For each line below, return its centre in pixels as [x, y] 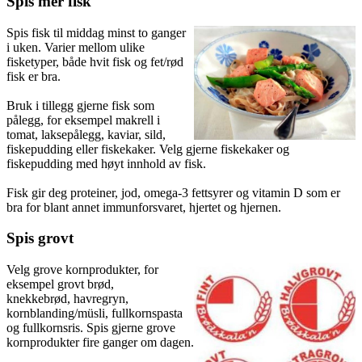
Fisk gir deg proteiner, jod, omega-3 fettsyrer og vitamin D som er [173, 192]
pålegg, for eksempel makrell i [83, 120]
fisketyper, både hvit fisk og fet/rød [95, 61]
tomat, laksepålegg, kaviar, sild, [86, 134]
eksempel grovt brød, [60, 284]
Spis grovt [40, 238]
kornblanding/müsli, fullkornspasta [95, 314]
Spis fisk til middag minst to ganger [96, 32]
